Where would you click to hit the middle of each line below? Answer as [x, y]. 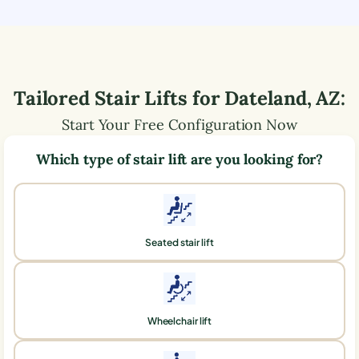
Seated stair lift [179, 242]
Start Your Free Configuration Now [179, 124]
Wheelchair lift [179, 321]
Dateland [266, 98]
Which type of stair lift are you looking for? [179, 159]
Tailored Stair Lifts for [119, 98]
